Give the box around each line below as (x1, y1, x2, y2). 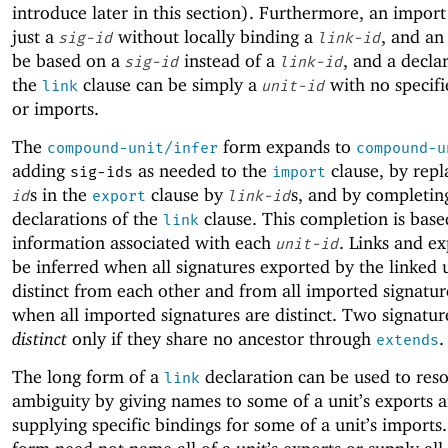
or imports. (12, 98, 99, 119)
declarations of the (12, 208, 163, 230)
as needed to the (133, 160, 272, 182)
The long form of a (12, 366, 164, 388)
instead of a (179, 50, 280, 71)
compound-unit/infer (47, 139, 218, 158)
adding (12, 160, 70, 182)
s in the (30, 184, 92, 206)
